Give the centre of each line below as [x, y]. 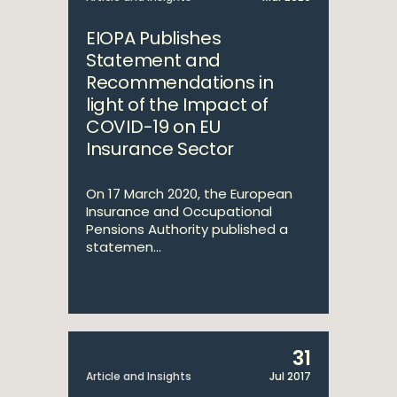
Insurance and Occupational [179, 211]
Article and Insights [139, 376]
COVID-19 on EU [153, 127]
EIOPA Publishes [154, 38]
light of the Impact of [177, 105]
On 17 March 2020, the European [189, 194]
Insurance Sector [160, 149]
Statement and [154, 60]
